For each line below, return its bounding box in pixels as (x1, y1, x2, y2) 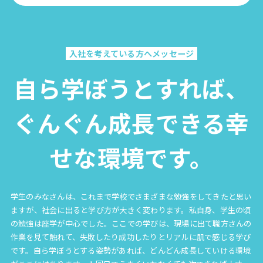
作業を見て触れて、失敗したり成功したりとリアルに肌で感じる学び (10, 231, 251, 243)
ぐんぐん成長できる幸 (14, 105, 249, 139)
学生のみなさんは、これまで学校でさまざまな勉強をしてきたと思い (10, 191, 252, 203)
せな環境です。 (50, 140, 213, 174)
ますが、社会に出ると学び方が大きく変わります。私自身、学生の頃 (10, 204, 251, 216)
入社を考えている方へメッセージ (69, 48, 194, 60)
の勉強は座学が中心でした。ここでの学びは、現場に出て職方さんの (10, 218, 252, 230)
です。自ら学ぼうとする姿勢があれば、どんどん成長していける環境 (10, 245, 251, 257)
